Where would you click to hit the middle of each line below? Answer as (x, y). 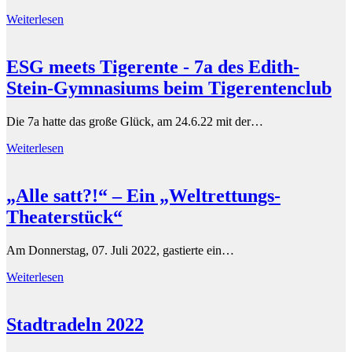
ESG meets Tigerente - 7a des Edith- (153, 67)
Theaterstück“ (64, 216)
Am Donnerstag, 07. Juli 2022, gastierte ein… (120, 250)
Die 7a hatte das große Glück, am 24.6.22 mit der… (135, 121)
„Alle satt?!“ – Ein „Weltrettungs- (143, 195)
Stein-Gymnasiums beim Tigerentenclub (169, 88)
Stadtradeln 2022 (75, 324)
